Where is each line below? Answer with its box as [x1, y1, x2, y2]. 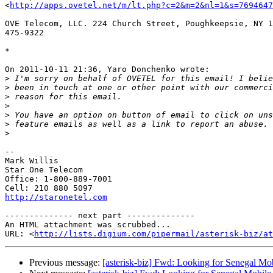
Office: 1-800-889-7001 [5, 174, 112, 184]
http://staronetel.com [5, 193, 107, 202]
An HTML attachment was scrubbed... [5, 220, 171, 230]
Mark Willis [5, 156, 58, 166]
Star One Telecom [5, 165, 83, 175]
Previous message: [29, 257, 102, 268]
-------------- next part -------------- [5, 211, 195, 221]
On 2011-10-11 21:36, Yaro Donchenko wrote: [5, 65, 210, 74]
